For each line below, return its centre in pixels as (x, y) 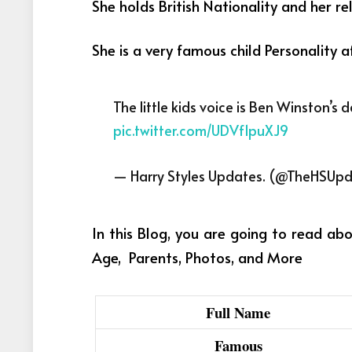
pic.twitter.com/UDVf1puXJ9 (201, 130)
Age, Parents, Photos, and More (198, 257)
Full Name (238, 313)
